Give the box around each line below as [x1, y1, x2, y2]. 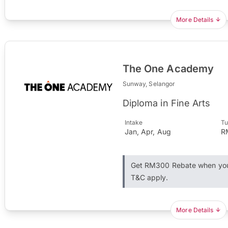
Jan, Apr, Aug [124, 127, 171, 136]
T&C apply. [130, 173, 168, 182]
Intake [124, 118, 143, 126]
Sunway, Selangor [122, 79, 176, 88]
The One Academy [122, 62, 214, 75]
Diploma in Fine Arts [122, 97, 211, 108]
